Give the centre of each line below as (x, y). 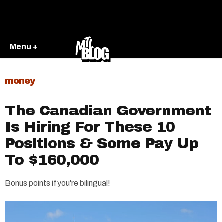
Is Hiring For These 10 (90, 127)
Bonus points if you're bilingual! (57, 183)
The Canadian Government (108, 111)
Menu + (24, 46)
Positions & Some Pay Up (102, 143)
